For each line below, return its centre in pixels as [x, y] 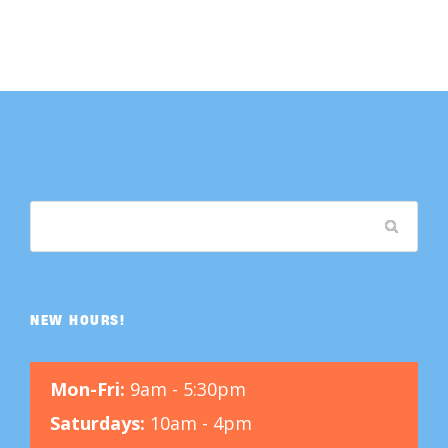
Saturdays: [97, 422]
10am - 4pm [198, 422]
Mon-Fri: [87, 388]
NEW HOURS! [77, 319]
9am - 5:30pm [185, 388]
